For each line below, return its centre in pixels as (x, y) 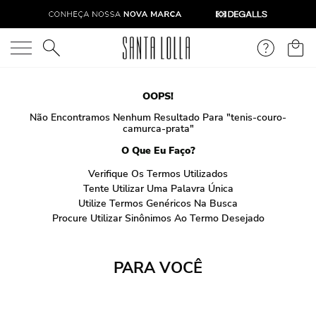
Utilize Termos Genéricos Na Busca (158, 203)
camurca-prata (156, 129)
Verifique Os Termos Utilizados (158, 174)
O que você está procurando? (86, 47)
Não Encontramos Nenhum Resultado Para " (130, 117)
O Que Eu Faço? (158, 151)
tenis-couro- (259, 117)
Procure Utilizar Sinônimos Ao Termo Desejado (158, 218)
